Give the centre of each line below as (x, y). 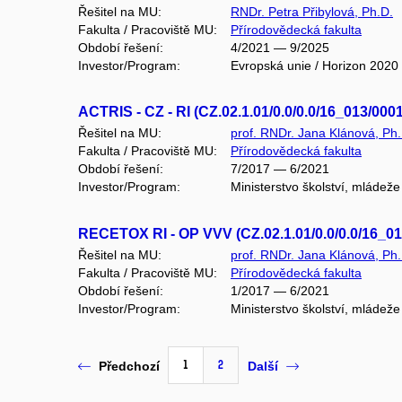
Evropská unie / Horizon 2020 (315, 65)
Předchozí (129, 366)
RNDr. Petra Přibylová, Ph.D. (312, 11)
